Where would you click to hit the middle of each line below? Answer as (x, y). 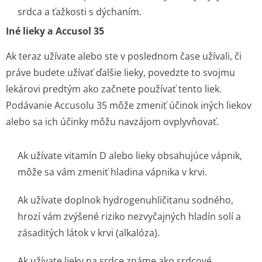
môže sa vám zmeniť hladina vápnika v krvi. (112, 172)
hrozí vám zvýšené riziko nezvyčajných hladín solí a (129, 216)
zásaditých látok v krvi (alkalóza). (89, 233)
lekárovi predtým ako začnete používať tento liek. (114, 89)
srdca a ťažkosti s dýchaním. (80, 12)
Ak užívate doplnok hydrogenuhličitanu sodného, (125, 200)
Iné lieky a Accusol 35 (55, 31)
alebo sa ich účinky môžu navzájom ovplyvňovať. (112, 122)
